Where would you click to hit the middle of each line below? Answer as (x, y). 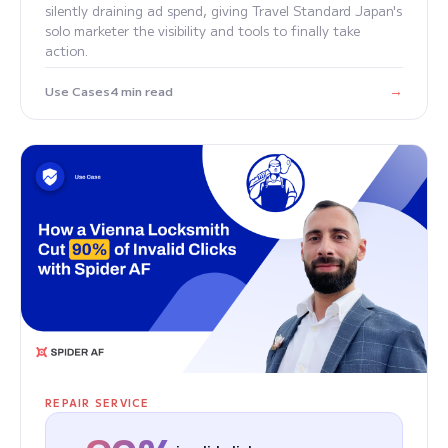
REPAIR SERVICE (97, 403)
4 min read (141, 90)
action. (66, 51)
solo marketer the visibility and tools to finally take (202, 31)
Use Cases (77, 90)
